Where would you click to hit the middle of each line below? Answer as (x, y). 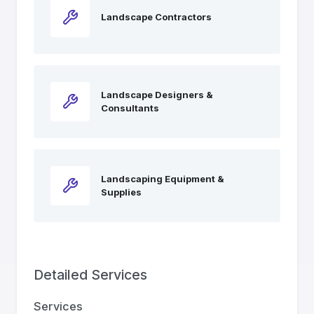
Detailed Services (90, 274)
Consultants (130, 108)
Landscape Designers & (157, 94)
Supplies (121, 192)
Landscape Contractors (156, 17)
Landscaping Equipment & (163, 178)
